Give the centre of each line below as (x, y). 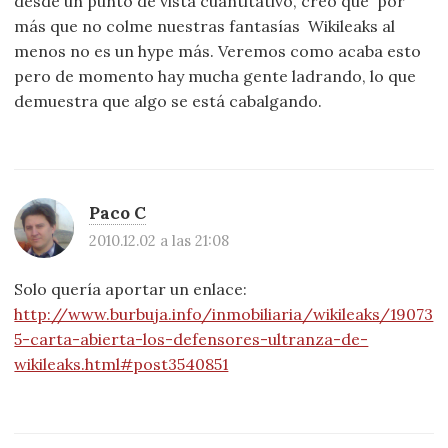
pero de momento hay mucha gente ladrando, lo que (215, 75)
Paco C (118, 213)
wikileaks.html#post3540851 (121, 364)
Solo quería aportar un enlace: (131, 289)
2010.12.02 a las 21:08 (159, 241)
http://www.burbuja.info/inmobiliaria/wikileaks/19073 (224, 314)
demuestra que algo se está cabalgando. (168, 100)
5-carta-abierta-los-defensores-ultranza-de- (191, 339)
